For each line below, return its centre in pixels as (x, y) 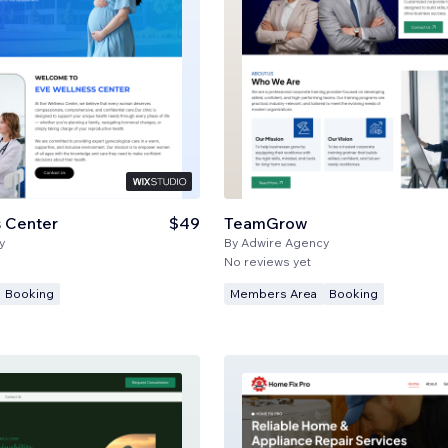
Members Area (273, 293)
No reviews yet (267, 261)
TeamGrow (265, 222)
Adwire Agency (284, 242)
